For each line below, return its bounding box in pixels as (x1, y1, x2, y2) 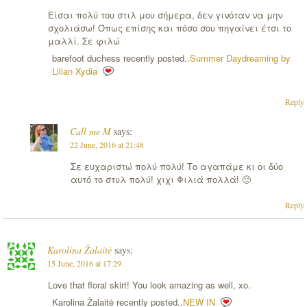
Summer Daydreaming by (189, 51, 291, 65)
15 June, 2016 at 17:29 (47, 258, 121, 269)
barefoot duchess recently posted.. (51, 51, 190, 65)
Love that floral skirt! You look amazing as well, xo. (47, 278, 251, 291)
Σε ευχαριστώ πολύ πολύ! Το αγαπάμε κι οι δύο (70, 159, 283, 173)
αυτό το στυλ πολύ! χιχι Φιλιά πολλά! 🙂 (70, 172, 251, 186)
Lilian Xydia (51, 64, 97, 78)
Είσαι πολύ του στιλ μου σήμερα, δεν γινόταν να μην (47, 8, 282, 22)
